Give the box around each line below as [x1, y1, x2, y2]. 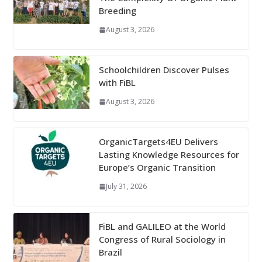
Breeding [98, 5, 136, 17]
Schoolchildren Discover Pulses [98, 64, 229, 76]
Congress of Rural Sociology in [98, 233, 226, 246]
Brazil [98, 246, 122, 258]
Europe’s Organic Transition [98, 161, 216, 174]
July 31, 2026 [105, 181, 147, 192]
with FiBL [98, 77, 136, 89]
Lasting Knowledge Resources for [98, 149, 239, 161]
